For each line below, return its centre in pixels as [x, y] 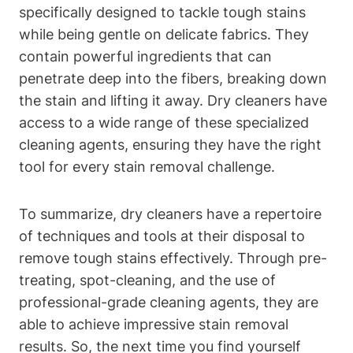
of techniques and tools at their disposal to [162, 236]
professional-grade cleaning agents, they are [169, 302]
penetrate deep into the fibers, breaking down [173, 78]
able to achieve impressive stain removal [154, 324]
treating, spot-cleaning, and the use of [147, 280]
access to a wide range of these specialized [164, 122]
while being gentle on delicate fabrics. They [164, 34]
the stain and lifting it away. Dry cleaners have [173, 100]
